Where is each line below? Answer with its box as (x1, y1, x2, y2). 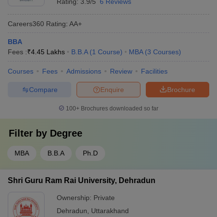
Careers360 (8, 19, 44, 28)
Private (93, 194, 115, 201)
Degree (50, 128, 82, 139)
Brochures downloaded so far (79, 105, 158, 112)
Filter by (9, 128, 50, 139)
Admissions (66, 67, 101, 75)
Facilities (141, 67, 168, 75)
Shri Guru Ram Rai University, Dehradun (8, 176, 155, 185)
